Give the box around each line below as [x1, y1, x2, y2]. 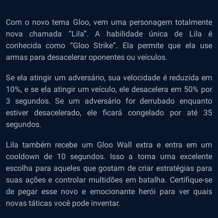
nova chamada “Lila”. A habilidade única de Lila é [6, 29, 212, 39]
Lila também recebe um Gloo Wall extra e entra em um [6, 140, 212, 150]
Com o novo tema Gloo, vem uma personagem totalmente [6, 18, 212, 27]
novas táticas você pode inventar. [6, 199, 122, 208]
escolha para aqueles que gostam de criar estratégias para [6, 163, 212, 173]
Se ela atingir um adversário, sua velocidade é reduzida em [6, 73, 212, 83]
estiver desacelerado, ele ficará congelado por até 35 [6, 108, 212, 118]
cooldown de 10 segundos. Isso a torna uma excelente [6, 152, 212, 162]
